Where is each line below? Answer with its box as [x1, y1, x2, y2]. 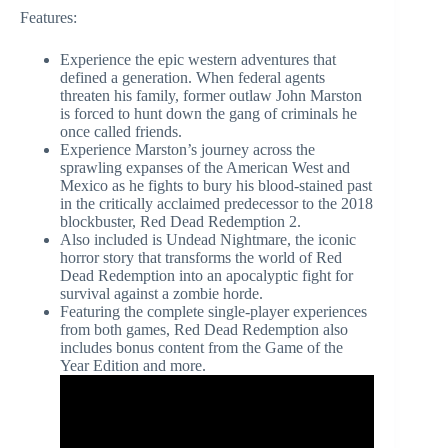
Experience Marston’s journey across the [60, 141, 315, 159]
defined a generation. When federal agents [60, 69, 325, 87]
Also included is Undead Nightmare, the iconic [60, 231, 356, 249]
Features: [20, 9, 77, 27]
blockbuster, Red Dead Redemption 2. [60, 213, 301, 231]
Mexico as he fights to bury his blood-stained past [60, 177, 372, 195]
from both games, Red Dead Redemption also [60, 321, 348, 339]
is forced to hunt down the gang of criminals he [60, 105, 357, 123]
